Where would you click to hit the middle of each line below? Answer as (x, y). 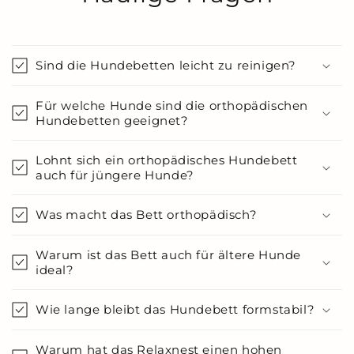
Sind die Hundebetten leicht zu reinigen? (166, 65)
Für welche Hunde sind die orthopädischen (172, 105)
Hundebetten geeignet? (112, 121)
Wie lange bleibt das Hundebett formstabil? (175, 309)
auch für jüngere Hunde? (115, 175)
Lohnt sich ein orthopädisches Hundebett (167, 160)
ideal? (55, 270)
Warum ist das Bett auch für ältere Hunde (169, 255)
